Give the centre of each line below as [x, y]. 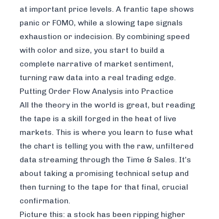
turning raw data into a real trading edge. [98, 78]
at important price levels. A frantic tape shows [107, 9]
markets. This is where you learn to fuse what [106, 132]
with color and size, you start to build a [92, 50]
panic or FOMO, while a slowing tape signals [101, 23]
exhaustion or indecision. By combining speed [105, 37]
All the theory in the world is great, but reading [107, 105]
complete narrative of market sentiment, [97, 64]
